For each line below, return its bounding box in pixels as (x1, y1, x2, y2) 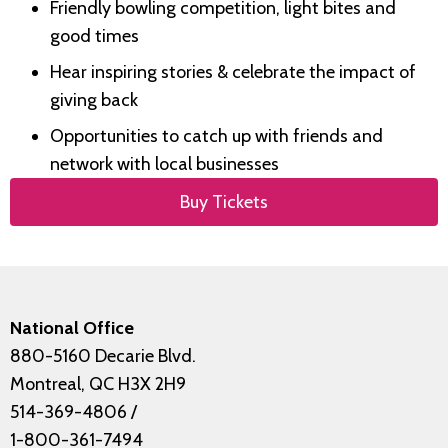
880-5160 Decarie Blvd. (10, 344, 196, 367)
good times (50, 24, 139, 47)
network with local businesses (50, 152, 279, 175)
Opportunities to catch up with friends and (50, 124, 383, 147)
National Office (10, 316, 134, 339)
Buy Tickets (180, 190, 268, 213)
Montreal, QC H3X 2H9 (10, 372, 186, 395)
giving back (50, 88, 138, 111)
